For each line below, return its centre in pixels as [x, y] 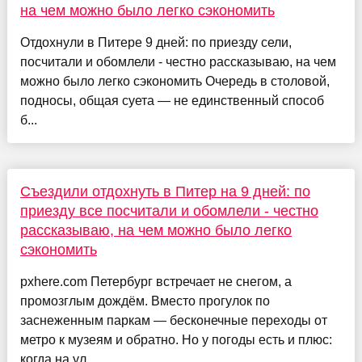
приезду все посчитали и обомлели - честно [169, 210]
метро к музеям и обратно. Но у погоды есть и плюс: [176, 339]
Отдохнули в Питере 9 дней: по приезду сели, [156, 42]
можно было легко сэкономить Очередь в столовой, [175, 81]
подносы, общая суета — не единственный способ [172, 100]
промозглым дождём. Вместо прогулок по [145, 301]
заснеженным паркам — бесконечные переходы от [173, 320]
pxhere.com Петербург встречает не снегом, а [156, 281]
